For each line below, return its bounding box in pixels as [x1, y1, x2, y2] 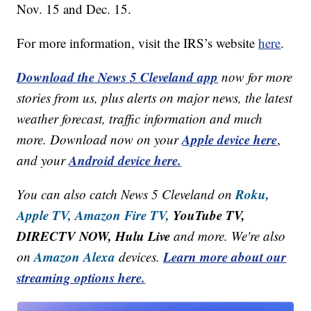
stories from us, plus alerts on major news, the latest [17, 89, 293, 107]
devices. [119, 248, 164, 266]
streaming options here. [17, 268, 146, 287]
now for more [221, 68, 293, 86]
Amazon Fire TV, [75, 205, 170, 225]
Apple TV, [17, 205, 72, 225]
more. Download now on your [17, 131, 183, 149]
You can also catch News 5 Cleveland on [17, 185, 236, 203]
